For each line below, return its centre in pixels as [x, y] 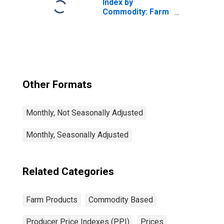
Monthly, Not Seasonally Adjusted [84, 113]
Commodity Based [121, 200]
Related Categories [68, 171]
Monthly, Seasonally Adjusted [77, 135]
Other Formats [57, 84]
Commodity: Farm [136, 12]
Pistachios [122, 31]
